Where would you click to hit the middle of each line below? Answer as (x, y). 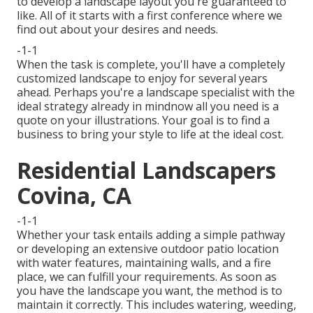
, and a (235, 263)
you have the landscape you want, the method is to (150, 291)
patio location (243, 249)
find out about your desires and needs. (117, 30)
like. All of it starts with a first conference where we (150, 16)
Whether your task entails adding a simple (129, 235)
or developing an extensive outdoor (112, 249)
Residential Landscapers (146, 170)
